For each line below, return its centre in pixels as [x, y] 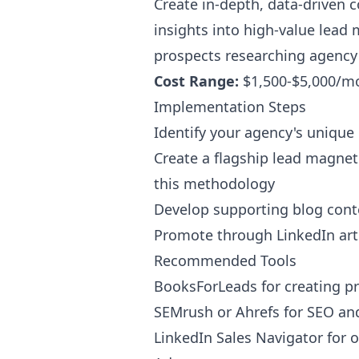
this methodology [214, 184]
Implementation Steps [230, 107]
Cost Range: [196, 81]
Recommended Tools [225, 260]
